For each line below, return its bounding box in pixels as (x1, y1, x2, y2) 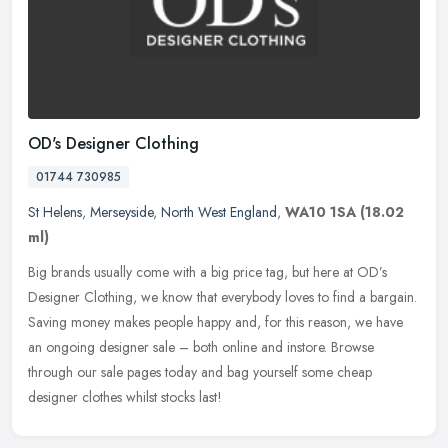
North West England (161, 201, 277, 222)
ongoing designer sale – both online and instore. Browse (46, 336, 374, 357)
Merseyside (90, 201, 153, 222)
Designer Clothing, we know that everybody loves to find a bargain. (28, 286, 417, 307)
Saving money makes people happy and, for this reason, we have (28, 311, 403, 332)
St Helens (28, 201, 82, 222)
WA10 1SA (285, 201, 356, 222)
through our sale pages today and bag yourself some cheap (28, 361, 372, 382)
